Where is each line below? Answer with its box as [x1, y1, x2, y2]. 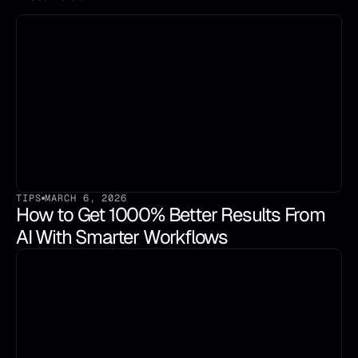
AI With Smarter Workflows [16, 225, 229, 249]
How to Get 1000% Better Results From [16, 202, 325, 227]
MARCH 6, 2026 [44, 192, 128, 205]
